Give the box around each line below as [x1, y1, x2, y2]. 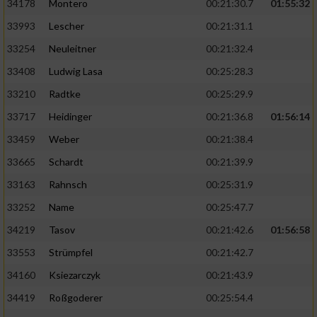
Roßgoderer [49, 292, 103, 304]
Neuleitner [49, 42, 96, 55]
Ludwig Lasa [49, 65, 103, 78]
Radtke [49, 88, 81, 100]
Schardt [49, 156, 83, 168]
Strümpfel [49, 246, 93, 259]
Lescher [49, 20, 84, 33]
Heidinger [49, 110, 92, 123]
